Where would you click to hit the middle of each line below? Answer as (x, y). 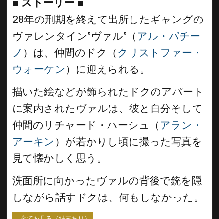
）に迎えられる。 (108, 69)
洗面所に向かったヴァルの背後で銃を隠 (107, 181)
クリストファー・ (160, 53)
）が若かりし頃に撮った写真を (129, 142)
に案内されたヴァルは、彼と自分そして (108, 108)
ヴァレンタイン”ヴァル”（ (75, 36)
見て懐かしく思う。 (60, 158)
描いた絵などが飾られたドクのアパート (108, 92)
